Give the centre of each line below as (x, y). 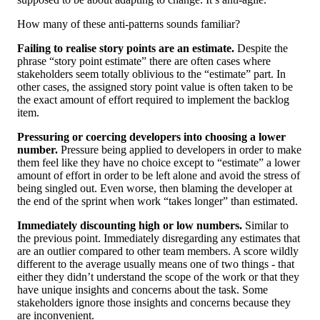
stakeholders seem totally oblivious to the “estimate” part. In (151, 74)
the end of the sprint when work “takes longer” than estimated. (157, 201)
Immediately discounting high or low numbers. (130, 226)
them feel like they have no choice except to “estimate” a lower (159, 163)
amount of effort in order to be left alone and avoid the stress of (159, 176)
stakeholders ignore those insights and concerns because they (154, 303)
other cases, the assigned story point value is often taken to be (155, 87)
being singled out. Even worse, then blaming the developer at (155, 189)
